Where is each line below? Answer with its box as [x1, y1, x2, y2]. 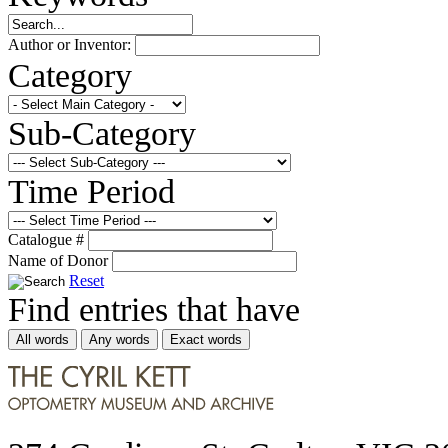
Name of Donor [8, 251, 112, 269]
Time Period [8, 171, 175, 210]
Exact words [170, 331, 242, 347]
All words [16, 331, 69, 347]
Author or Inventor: [8, 35, 135, 53]
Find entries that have [8, 289, 300, 328]
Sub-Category [8, 113, 196, 152]
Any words [89, 331, 150, 347]
